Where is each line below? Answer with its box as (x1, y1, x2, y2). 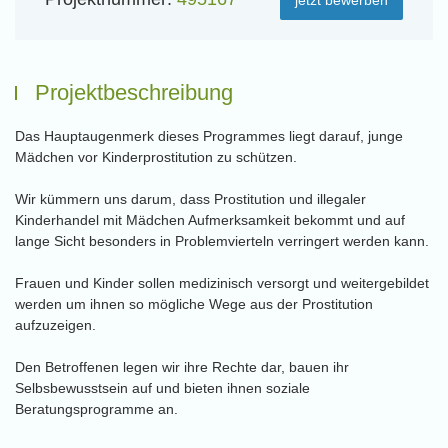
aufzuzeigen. (15, 317, 96, 333)
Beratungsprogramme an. (15, 401, 178, 417)
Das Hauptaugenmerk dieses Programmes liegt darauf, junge (15, 128, 403, 144)
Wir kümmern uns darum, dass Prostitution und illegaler (15, 191, 366, 207)
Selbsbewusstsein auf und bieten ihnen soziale (15, 380, 310, 396)
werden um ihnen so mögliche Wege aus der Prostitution (15, 296, 373, 312)
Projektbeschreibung (35, 80, 233, 105)
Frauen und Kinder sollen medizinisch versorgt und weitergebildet (15, 275, 429, 291)
